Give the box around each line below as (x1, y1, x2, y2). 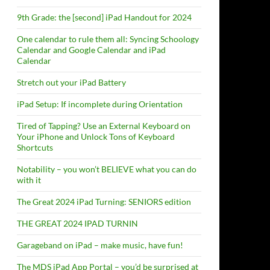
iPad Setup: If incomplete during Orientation (17, 99, 183, 109)
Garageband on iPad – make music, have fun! (17, 240, 183, 250)
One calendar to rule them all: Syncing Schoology (17, 34, 199, 44)
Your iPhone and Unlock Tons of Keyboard (17, 131, 175, 142)
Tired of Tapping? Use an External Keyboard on (17, 121, 190, 131)
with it (17, 175, 41, 185)
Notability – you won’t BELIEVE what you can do (17, 164, 196, 174)
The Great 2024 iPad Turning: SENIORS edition (17, 196, 191, 207)
